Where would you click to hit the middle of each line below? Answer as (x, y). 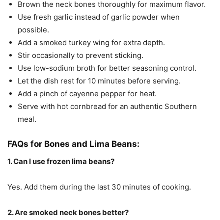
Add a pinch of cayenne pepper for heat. (87, 94)
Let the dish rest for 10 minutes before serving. (99, 81)
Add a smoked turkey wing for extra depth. (91, 43)
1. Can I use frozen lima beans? (61, 162)
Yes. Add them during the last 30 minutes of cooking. (99, 187)
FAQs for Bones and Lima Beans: (73, 144)
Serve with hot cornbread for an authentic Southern (107, 107)
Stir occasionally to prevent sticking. (81, 55)
